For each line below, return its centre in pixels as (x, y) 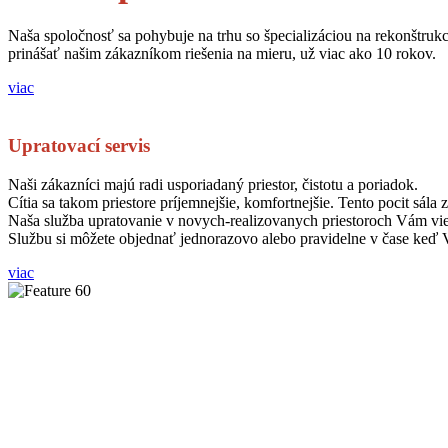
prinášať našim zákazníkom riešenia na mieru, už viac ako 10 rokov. (222, 53)
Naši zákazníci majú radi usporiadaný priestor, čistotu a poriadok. (213, 185)
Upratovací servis (79, 146)
